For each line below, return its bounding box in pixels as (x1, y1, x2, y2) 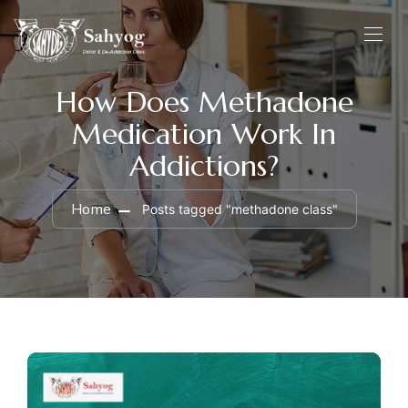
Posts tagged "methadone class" (141, 201, 338, 217)
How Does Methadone (55, 84, 353, 120)
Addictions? (129, 148, 279, 184)
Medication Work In (72, 116, 336, 152)
